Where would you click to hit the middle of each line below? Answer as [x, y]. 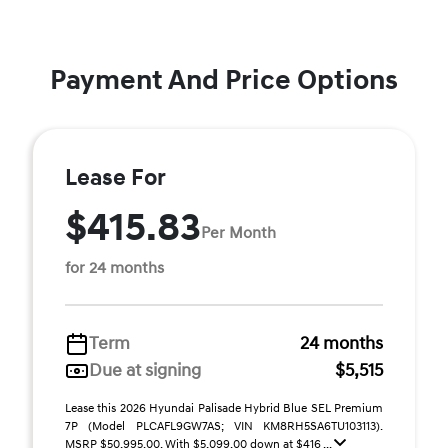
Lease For [115, 178]
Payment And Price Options [224, 80]
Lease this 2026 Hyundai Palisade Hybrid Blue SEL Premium [224, 408]
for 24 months [114, 268]
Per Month [238, 232]
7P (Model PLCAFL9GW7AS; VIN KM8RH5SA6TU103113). [224, 426]
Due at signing [145, 370]
